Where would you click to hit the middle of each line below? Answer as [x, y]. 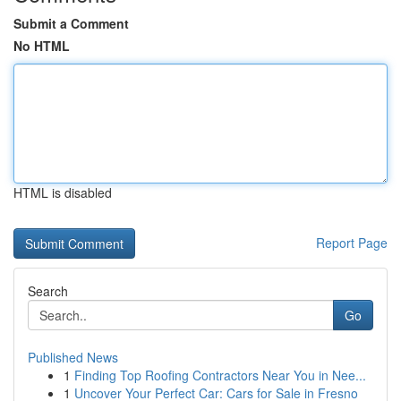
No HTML [42, 46]
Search [48, 291]
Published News [73, 357]
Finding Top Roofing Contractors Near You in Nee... [220, 375]
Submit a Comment [71, 23]
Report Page [352, 243]
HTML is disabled [63, 192]
